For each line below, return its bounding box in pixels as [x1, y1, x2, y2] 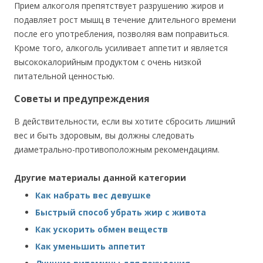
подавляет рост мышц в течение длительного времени [14, 14, 236, 25]
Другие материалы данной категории [14, 172, 186, 183]
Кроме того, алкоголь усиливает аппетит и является [14, 42, 228, 53]
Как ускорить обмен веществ [35, 224, 168, 235]
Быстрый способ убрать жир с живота [35, 207, 206, 218]
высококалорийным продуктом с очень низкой [14, 56, 201, 68]
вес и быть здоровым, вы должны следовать [14, 130, 194, 141]
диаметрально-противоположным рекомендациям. [14, 144, 220, 155]
